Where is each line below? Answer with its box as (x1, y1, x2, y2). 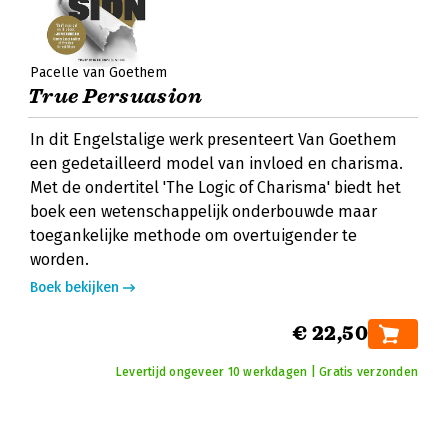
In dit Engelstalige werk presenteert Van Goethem (30, 130, 397, 149)
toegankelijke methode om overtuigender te (30, 226, 357, 245)
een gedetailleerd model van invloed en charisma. (30, 154, 403, 173)
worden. (30, 250, 89, 269)
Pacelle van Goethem (30, 64, 167, 81)
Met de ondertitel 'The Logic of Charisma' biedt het (30, 178, 401, 197)
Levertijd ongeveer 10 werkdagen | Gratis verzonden (116, 365, 418, 379)
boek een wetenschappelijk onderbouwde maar (30, 202, 377, 221)
